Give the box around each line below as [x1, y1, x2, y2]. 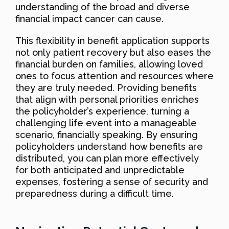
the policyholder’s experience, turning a [15, 105, 189, 117]
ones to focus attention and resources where [15, 70, 214, 81]
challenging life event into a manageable [15, 117, 197, 128]
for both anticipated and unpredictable [15, 164, 185, 175]
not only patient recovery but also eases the [15, 47, 211, 58]
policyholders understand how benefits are [15, 141, 203, 152]
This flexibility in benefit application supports [15, 35, 210, 46]
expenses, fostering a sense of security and [15, 176, 208, 187]
